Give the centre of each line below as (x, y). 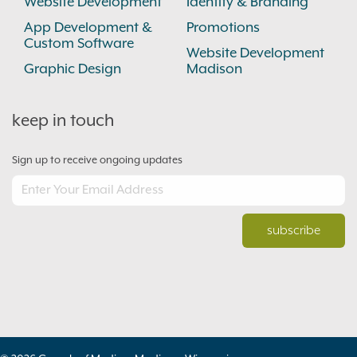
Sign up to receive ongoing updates (97, 160)
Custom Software (79, 44)
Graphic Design (73, 69)
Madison (214, 69)
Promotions (223, 28)
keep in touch (63, 121)
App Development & (88, 28)
